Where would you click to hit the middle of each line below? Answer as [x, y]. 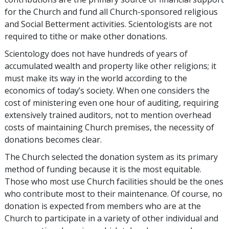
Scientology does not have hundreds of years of [96, 54]
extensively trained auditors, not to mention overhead [108, 115]
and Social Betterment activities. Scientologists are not [108, 24]
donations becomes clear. [53, 140]
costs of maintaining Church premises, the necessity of [109, 127]
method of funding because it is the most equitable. [103, 169]
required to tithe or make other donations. [86, 36]
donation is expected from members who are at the [103, 206]
